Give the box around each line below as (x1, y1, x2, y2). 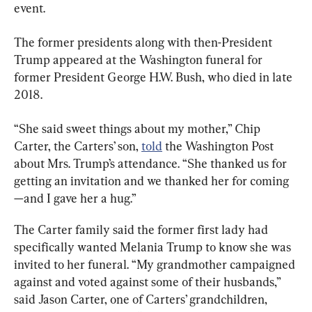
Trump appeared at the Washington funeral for (14, 52, 265, 67)
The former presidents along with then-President (14, 34, 275, 49)
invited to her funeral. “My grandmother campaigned (14, 256, 298, 272)
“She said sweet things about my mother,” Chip (14, 120, 263, 136)
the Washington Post (162, 138, 276, 153)
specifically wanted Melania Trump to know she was (14, 239, 294, 254)
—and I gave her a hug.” (14, 190, 136, 205)
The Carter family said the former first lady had (14, 221, 271, 237)
